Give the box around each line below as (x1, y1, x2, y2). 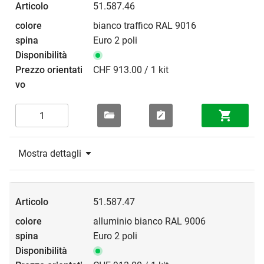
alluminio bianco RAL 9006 (93, 216, 206, 227)
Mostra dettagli (18, 148, 81, 160)
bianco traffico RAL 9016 (93, 20, 196, 32)
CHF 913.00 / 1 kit (93, 64, 169, 76)
